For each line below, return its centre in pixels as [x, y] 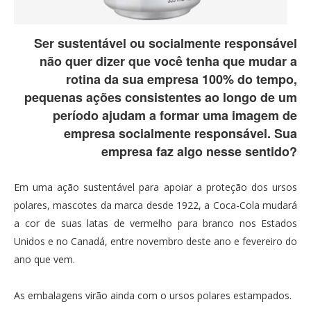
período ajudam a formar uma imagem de [175, 116]
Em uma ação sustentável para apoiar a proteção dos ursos [155, 187]
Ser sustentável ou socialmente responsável [166, 43]
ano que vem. [44, 260]
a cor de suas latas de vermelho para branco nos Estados [155, 224]
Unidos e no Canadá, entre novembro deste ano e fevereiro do [155, 242]
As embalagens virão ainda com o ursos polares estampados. [153, 296]
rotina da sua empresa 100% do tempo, [182, 79]
